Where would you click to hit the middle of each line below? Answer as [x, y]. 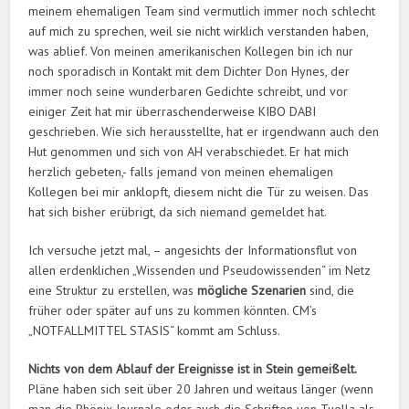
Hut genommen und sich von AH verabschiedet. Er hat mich [189, 152]
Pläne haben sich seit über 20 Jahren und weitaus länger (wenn [201, 389]
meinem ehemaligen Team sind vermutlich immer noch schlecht [202, 11]
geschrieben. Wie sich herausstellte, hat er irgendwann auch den [204, 132]
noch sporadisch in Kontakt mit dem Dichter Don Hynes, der [189, 72]
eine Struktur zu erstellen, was [113, 291]
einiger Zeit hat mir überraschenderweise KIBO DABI [173, 112]
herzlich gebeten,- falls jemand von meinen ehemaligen [181, 172]
